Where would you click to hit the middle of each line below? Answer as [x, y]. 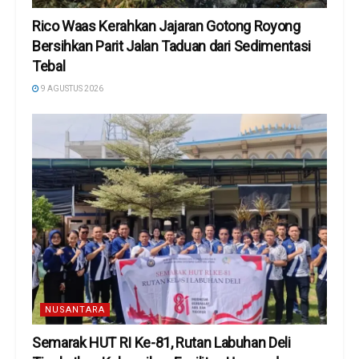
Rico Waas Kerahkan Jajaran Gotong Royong [166, 26]
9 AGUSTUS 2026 [71, 88]
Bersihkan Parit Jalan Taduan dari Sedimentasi [171, 46]
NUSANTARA [75, 309]
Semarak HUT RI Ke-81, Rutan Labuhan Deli [161, 342]
